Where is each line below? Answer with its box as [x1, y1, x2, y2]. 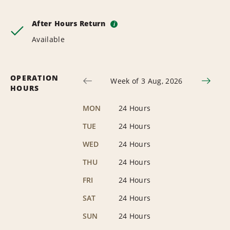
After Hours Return [32, 18, 108, 28]
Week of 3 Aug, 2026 [110, 75, 183, 86]
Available [32, 34, 65, 44]
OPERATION [10, 72, 59, 83]
